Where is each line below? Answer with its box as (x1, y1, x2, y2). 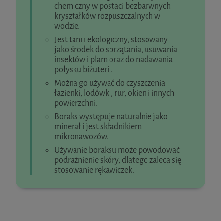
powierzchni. (54, 97, 98, 108)
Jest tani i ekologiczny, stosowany (54, 34, 168, 45)
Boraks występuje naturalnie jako (54, 111, 168, 122)
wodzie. (54, 20, 80, 31)
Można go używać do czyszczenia (54, 77, 165, 88)
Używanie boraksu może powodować (54, 145, 180, 155)
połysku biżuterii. (54, 64, 113, 74)
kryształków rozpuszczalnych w (54, 10, 160, 21)
